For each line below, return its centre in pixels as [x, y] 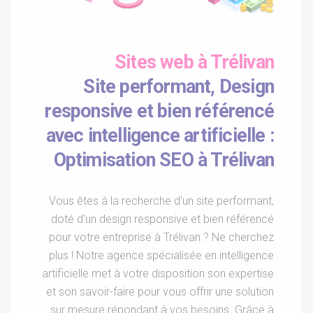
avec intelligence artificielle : [160, 136]
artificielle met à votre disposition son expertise [158, 274]
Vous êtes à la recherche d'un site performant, [161, 201]
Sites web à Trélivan [194, 63]
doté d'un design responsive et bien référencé [162, 219]
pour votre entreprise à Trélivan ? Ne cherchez [161, 238]
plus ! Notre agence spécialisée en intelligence [161, 256]
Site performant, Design [179, 87]
